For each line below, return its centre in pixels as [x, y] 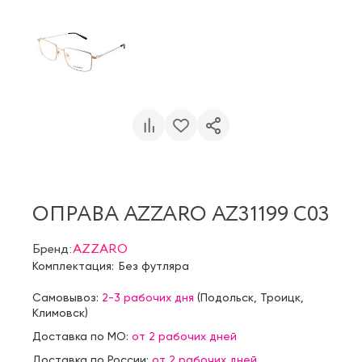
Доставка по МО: [82, 336]
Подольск [227, 297]
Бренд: [53, 249]
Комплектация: [73, 265]
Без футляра [154, 265]
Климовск [59, 312]
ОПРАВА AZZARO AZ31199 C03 [181, 215]
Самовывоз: [67, 297]
